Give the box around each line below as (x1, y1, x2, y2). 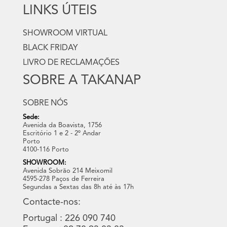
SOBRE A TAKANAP (23, 74, 141, 88)
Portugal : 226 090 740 (23, 214, 116, 223)
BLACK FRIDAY (23, 44, 78, 53)
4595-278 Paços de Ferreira (23, 176, 104, 183)
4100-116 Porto (23, 146, 69, 154)
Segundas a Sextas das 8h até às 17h (23, 184, 134, 191)
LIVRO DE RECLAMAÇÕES (23, 59, 120, 67)
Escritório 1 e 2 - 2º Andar (23, 130, 101, 137)
